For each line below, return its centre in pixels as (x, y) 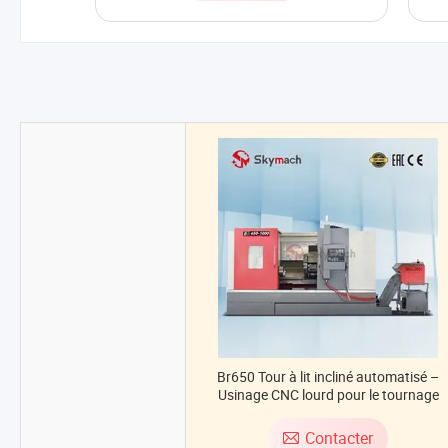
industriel (328, 412)
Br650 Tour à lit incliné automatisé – (328, 376)
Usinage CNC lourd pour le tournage (328, 394)
